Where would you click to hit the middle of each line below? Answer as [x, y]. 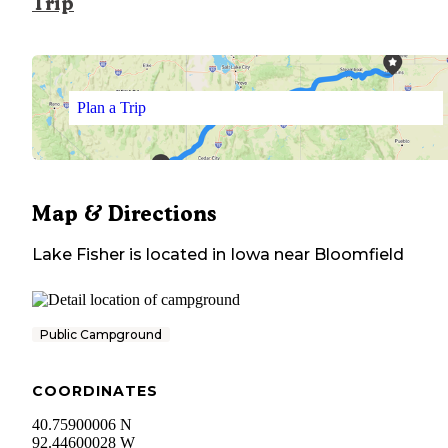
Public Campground [101, 335]
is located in [175, 255]
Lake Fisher [78, 255]
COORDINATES [95, 391]
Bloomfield [359, 255]
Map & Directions [124, 214]
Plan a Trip [111, 107]
